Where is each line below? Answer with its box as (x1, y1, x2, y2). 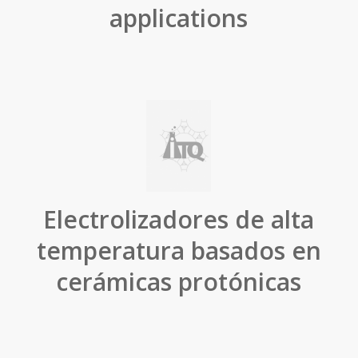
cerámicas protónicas (56, 265, 302, 298)
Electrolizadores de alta (43, 203, 315, 236)
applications (109, 2, 249, 34)
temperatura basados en (36, 234, 321, 267)
